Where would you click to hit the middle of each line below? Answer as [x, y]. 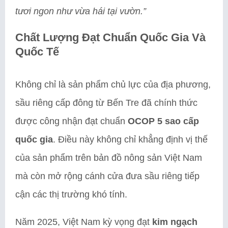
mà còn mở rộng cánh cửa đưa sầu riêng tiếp [107, 176]
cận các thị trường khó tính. [71, 194]
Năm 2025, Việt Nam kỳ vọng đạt [84, 222]
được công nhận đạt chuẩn [72, 121]
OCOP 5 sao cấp [163, 121]
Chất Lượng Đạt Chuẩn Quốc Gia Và [110, 37]
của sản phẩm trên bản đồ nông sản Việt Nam [109, 158]
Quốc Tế [37, 51]
